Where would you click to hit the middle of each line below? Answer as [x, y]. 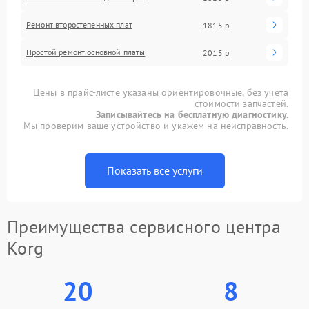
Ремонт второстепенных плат [79, 24]
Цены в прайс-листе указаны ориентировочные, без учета [161, 92]
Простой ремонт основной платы [86, 52]
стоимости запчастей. [241, 103]
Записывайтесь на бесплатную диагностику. [192, 114]
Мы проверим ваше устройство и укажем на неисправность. [156, 126]
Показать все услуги [154, 170]
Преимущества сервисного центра [144, 227]
